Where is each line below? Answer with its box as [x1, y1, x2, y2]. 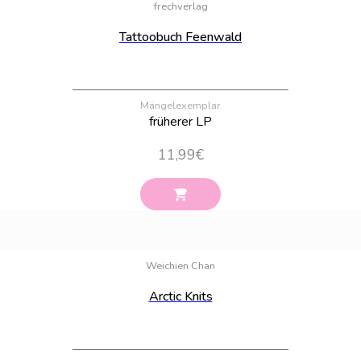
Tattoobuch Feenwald [119, 28, 242, 47]
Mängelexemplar [140, 98, 221, 114]
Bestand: [315, 236, 347, 247]
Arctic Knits [148, 288, 213, 306]
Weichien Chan [146, 259, 215, 274]
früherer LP [149, 113, 212, 131]
